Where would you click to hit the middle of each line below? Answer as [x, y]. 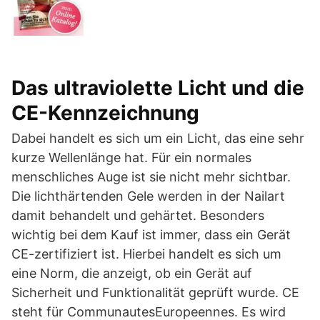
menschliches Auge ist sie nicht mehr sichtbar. [151, 176]
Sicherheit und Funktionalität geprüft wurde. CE [155, 292]
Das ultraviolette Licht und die [158, 87]
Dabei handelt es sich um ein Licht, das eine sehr [158, 138]
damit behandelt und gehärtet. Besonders [138, 215]
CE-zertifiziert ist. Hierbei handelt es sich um [146, 254]
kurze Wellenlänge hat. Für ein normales [131, 157]
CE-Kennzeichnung [105, 112]
